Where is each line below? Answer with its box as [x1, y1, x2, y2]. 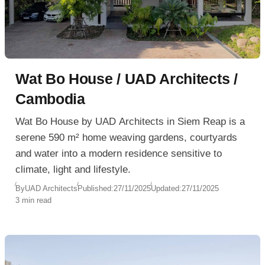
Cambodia [15, 90, 85, 107]
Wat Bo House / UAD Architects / [15, 70, 238, 87]
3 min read [15, 195, 52, 205]
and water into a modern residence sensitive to [15, 148, 222, 160]
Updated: [151, 183, 182, 193]
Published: [77, 183, 114, 193]
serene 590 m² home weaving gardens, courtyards [15, 132, 238, 144]
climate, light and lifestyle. [15, 164, 131, 176]
